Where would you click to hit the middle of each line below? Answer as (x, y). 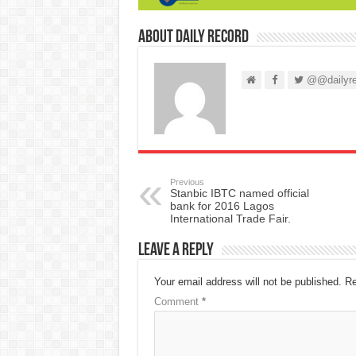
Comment (178, 301)
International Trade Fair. (230, 218)
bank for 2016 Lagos (222, 205)
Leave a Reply (176, 250)
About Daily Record (193, 37)
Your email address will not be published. (248, 281)
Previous (187, 182)
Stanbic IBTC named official (239, 193)
